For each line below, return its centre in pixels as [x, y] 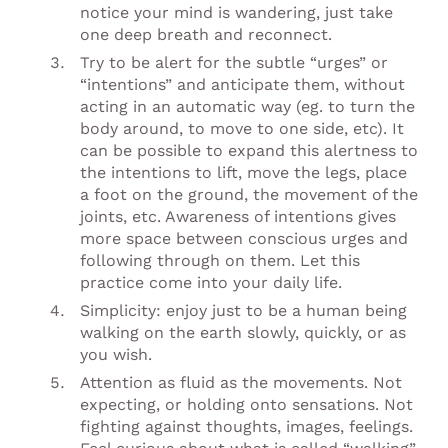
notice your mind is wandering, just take [236, 12]
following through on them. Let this [220, 260]
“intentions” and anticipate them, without [242, 84]
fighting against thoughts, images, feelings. [246, 426]
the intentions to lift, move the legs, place [243, 172]
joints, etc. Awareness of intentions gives [238, 216]
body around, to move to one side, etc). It [242, 128]
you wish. [116, 354]
